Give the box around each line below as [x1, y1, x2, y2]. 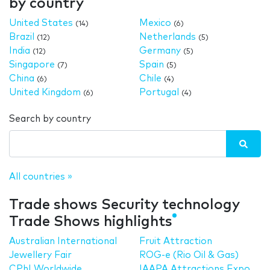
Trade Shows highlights [9, 214, 172, 229]
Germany [139, 46, 181, 55]
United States [9, 18, 73, 28]
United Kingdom [9, 87, 81, 97]
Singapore [9, 60, 55, 69]
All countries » [9, 172, 72, 181]
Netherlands [139, 32, 196, 42]
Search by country [9, 114, 91, 124]
